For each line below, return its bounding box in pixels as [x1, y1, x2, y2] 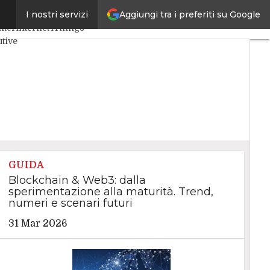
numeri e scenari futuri [8, 196, 133, 210]
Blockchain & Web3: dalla [8, 174, 146, 187]
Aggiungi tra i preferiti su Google [119, 8, 260, 20]
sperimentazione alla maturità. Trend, [8, 185, 213, 198]
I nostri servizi [26, 9, 88, 20]
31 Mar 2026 [8, 218, 67, 229]
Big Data [60, 10, 96, 20]
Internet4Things [16, 23, 84, 33]
